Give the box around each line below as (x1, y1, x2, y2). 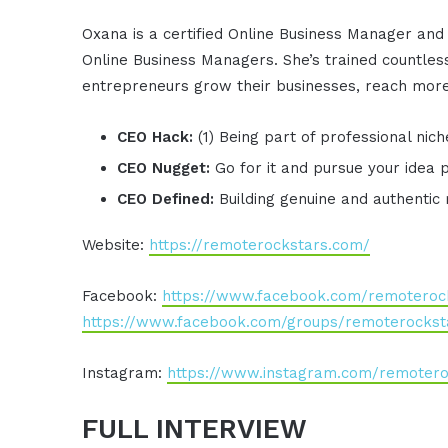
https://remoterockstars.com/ (149, 235, 371, 254)
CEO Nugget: (117, 158, 216, 177)
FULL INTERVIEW (82, 412, 308, 445)
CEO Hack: (117, 127, 199, 146)
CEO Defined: (117, 189, 220, 208)
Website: (82, 235, 150, 254)
